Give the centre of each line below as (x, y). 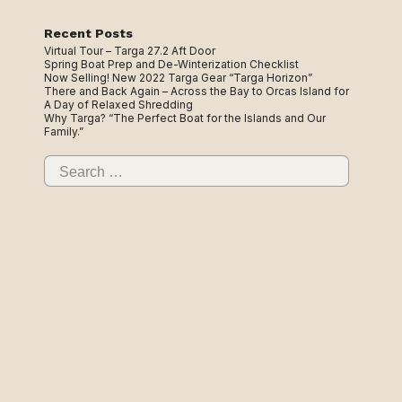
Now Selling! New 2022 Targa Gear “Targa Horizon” (178, 77)
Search (61, 160)
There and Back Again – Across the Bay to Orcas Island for (197, 91)
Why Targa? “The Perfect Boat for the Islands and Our (185, 118)
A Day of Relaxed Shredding (118, 104)
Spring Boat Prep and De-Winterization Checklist (171, 64)
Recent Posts (88, 34)
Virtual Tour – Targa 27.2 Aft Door (130, 50)
